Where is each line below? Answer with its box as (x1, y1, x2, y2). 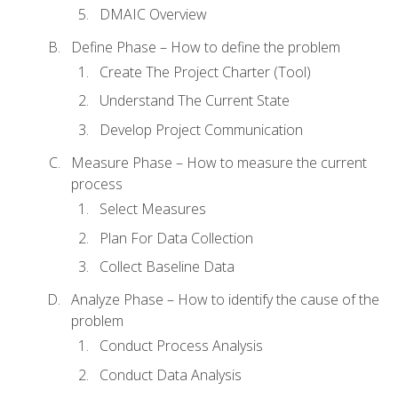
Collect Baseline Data (99, 257, 235, 277)
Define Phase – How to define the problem (71, 36, 340, 57)
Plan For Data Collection (99, 227, 253, 248)
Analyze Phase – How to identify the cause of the (71, 290, 379, 310)
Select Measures (99, 199, 206, 219)
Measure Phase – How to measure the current (71, 152, 367, 172)
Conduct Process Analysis (99, 336, 263, 356)
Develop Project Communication (99, 119, 303, 139)
